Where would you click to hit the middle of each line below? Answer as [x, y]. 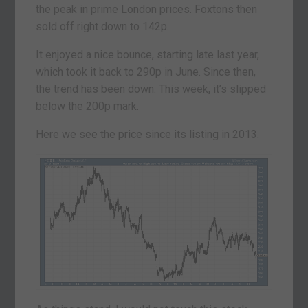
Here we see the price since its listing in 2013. [148, 134]
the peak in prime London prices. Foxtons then [147, 9]
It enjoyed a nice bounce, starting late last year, [148, 54]
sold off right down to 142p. [103, 26]
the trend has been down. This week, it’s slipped [151, 89]
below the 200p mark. [88, 106]
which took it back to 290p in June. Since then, [146, 71]
